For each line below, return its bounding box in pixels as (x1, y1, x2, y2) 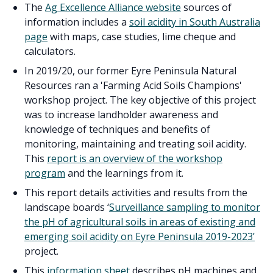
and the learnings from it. (65, 166, 183, 180)
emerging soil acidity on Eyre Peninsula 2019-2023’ (24, 230, 255, 244)
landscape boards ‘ (24, 200, 109, 214)
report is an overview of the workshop (47, 152, 222, 166)
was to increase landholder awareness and (24, 108, 218, 122)
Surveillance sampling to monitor (109, 200, 260, 214)
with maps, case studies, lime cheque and (48, 30, 236, 44)
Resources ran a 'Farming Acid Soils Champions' (24, 79, 242, 93)
